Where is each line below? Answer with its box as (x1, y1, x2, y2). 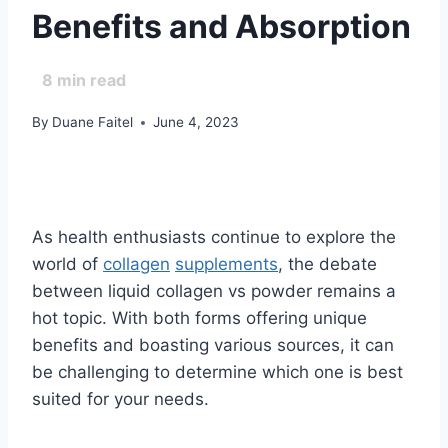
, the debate (278, 254, 377, 275)
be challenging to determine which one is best (32, 362, 403, 383)
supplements (175, 254, 278, 275)
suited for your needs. (32, 389, 209, 410)
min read (53, 69, 126, 90)
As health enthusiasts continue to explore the (32, 227, 396, 248)
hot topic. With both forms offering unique (32, 308, 367, 329)
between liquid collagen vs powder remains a (32, 281, 396, 302)
